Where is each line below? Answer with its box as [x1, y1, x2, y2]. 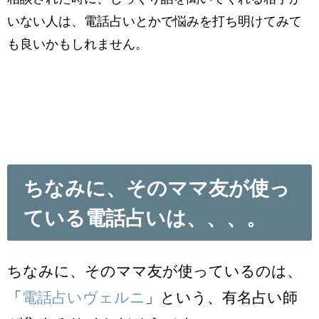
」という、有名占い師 [145, 289, 298, 305]
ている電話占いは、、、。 [23, 207, 267, 228]
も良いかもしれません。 [7, 37, 148, 51]
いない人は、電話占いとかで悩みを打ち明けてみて [7, 14, 302, 28]
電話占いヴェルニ [22, 289, 145, 305]
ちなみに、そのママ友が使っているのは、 [7, 263, 302, 278]
